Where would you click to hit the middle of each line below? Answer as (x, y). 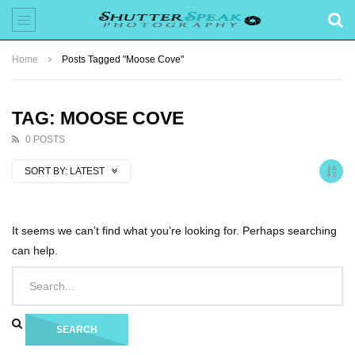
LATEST (88, 171)
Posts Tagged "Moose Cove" (123, 59)
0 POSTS (45, 139)
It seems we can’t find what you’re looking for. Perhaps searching (174, 231)
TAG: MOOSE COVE (98, 118)
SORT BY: (46, 171)
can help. (35, 250)
